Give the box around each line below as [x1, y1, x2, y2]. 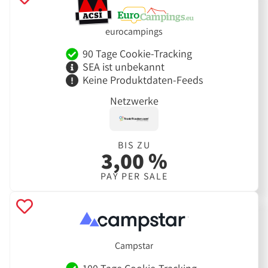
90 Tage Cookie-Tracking [82, 47, 192, 61]
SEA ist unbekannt [82, 60, 165, 74]
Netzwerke [109, 94, 159, 108]
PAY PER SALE [100, 169, 168, 182]
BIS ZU [117, 138, 151, 151]
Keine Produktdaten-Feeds [82, 72, 203, 87]
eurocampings [105, 25, 163, 38]
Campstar [115, 239, 153, 252]
